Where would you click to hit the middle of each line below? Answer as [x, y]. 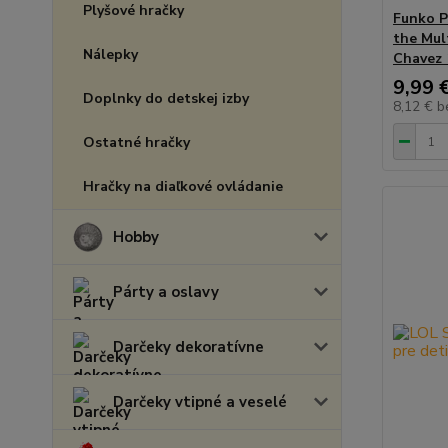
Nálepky [110, 54]
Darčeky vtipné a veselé [200, 402]
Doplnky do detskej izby [166, 98]
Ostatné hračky [136, 142]
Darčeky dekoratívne [188, 347]
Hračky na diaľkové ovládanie [183, 186]
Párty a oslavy [166, 292]
